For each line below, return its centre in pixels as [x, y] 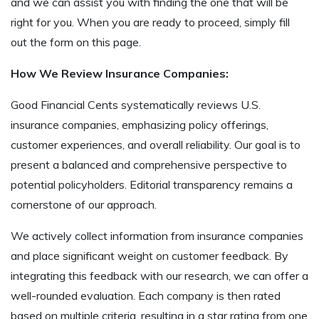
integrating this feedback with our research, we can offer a [159, 275]
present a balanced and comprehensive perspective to [149, 164]
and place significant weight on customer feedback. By [150, 255]
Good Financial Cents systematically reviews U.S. [136, 104]
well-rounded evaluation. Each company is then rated [146, 295]
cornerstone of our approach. [84, 204]
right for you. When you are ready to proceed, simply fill [150, 22]
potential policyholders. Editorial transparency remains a [152, 184]
